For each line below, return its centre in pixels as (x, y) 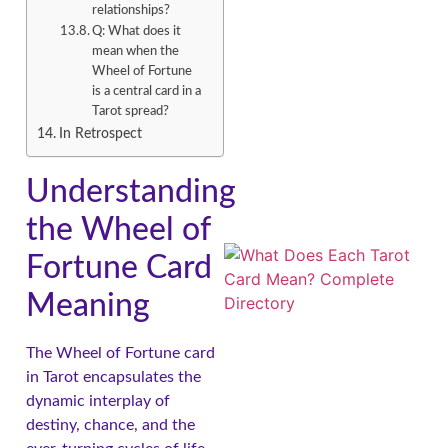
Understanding (131, 192)
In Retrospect (100, 134)
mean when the (136, 52)
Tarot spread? (131, 112)
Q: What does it (137, 32)
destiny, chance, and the (110, 425)
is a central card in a (147, 92)
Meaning (88, 306)
